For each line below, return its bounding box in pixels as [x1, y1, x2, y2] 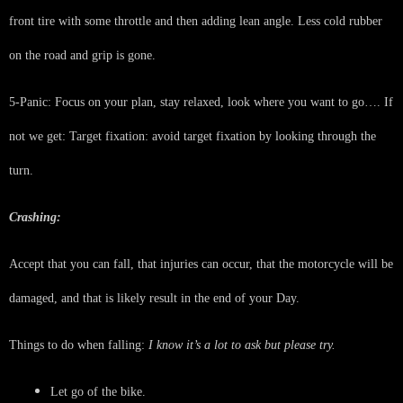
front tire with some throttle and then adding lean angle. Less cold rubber [9, 13, 382, 28]
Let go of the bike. [50, 384, 146, 399]
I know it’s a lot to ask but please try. [148, 337, 336, 352]
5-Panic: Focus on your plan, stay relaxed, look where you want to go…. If [9, 94, 393, 109]
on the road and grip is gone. [9, 48, 156, 62]
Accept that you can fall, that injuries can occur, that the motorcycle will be [9, 256, 393, 271]
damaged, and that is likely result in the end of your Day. [9, 291, 300, 305]
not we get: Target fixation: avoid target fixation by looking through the [9, 129, 376, 143]
